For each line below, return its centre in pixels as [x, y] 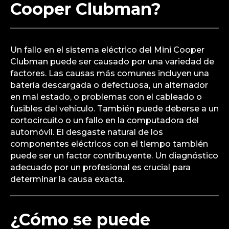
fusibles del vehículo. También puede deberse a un [114, 108]
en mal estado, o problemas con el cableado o [106, 97]
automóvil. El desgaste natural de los [87, 132]
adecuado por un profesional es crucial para [100, 167]
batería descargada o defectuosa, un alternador [109, 85]
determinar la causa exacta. [67, 179]
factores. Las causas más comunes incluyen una [110, 73]
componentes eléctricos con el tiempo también [109, 144]
